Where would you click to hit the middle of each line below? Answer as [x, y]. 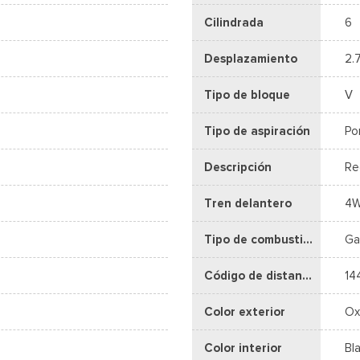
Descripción [238, 167]
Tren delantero [248, 203]
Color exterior [245, 311]
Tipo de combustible [308, 239]
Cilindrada [234, 22]
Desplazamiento [251, 58]
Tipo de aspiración [257, 131]
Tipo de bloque [247, 94]
